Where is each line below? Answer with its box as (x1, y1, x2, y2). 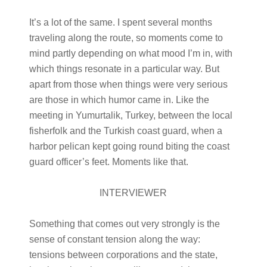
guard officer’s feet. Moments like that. (29, 157, 188, 167)
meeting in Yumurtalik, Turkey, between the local (29, 110, 232, 120)
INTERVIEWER (100, 188, 167, 198)
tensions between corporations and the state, (29, 250, 218, 260)
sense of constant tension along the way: (29, 234, 200, 244)
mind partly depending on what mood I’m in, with (29, 48, 232, 58)
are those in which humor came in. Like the (29, 95, 209, 105)
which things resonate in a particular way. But (29, 64, 219, 74)
